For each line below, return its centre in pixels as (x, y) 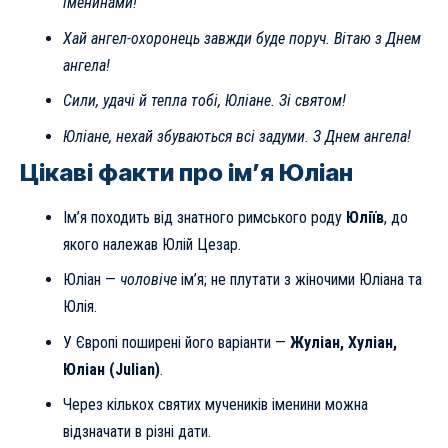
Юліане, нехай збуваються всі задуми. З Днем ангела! (236, 136)
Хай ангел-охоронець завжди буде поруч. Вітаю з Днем (241, 38)
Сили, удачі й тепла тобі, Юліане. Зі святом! (204, 101)
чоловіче (148, 280)
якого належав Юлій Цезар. (151, 244)
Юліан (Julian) (111, 369)
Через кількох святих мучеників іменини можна (215, 405)
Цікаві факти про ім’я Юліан (186, 173)
